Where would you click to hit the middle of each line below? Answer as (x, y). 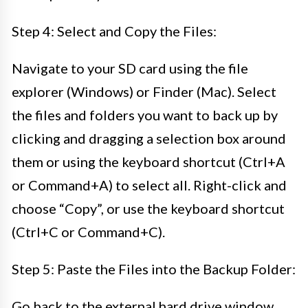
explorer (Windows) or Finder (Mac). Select (144, 91)
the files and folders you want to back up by (145, 114)
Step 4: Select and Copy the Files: (114, 31)
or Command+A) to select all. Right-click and (149, 185)
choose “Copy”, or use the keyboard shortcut (148, 208)
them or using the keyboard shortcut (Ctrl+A (148, 161)
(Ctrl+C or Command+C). (88, 231)
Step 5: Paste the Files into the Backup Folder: (154, 268)
